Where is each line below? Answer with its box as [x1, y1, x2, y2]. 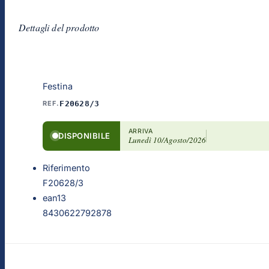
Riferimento [43, 162, 90, 173]
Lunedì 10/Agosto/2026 [128, 134, 206, 145]
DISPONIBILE [58, 130, 110, 141]
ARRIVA [128, 127, 153, 135]
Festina [43, 80, 73, 91]
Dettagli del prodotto [19, 21, 100, 34]
